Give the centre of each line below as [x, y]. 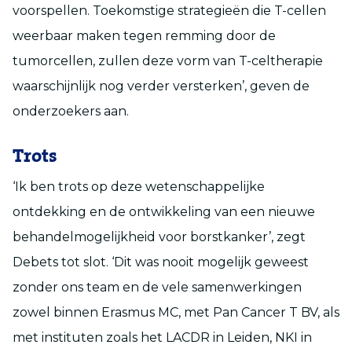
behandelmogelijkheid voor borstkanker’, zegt [159, 236]
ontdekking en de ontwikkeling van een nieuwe [164, 211]
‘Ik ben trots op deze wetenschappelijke [139, 186]
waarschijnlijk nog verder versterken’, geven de [161, 86]
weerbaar [44, 35]
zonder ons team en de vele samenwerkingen [157, 287]
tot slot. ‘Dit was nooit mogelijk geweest [185, 262]
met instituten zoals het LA [97, 337]
